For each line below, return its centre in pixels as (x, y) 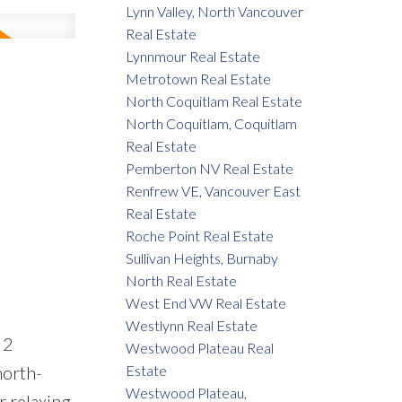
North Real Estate (182, 281)
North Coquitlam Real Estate (214, 101)
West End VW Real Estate (206, 303)
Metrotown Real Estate (199, 79)
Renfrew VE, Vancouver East (214, 191)
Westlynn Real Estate (192, 326)
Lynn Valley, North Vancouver (215, 12)
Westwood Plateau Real (200, 348)
